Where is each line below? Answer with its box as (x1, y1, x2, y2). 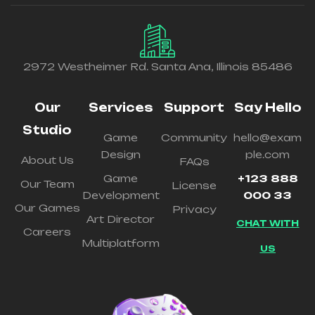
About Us (20, 154, 74, 166)
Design (101, 148, 141, 160)
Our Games (14, 202, 80, 214)
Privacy (172, 203, 217, 215)
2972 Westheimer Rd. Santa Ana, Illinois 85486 (22, 60, 292, 72)
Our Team (20, 178, 75, 190)
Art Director (86, 213, 155, 225)
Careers (23, 226, 72, 238)
